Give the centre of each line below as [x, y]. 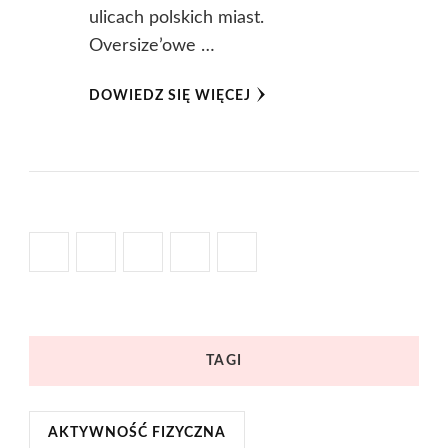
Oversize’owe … [151, 45]
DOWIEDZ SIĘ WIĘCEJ [169, 95]
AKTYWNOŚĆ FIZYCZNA [137, 432]
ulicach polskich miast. [176, 17]
